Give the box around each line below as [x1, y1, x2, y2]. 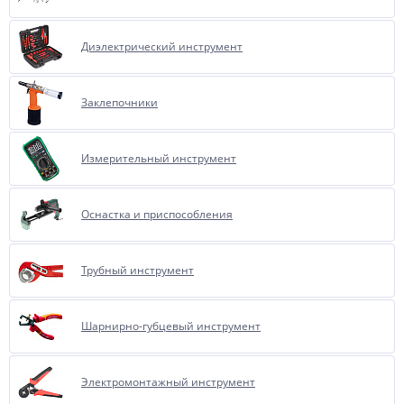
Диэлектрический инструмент [81, 39, 243, 54]
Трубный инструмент [81, 262, 194, 278]
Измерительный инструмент [81, 151, 236, 166]
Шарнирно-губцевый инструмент [81, 318, 261, 334]
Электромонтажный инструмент [81, 374, 255, 390]
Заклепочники [81, 95, 158, 110]
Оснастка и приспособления [81, 207, 233, 222]
